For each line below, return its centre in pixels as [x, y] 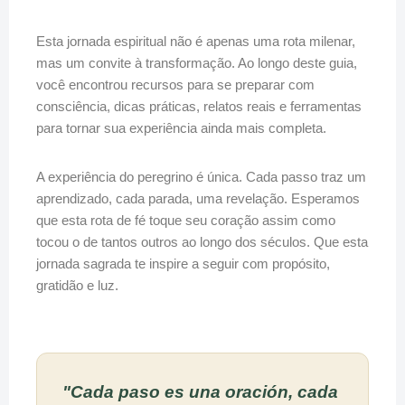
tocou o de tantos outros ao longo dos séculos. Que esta [202, 242]
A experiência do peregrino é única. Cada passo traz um [201, 177]
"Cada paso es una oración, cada [200, 392]
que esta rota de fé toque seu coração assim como [186, 220]
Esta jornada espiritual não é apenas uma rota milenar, [196, 41]
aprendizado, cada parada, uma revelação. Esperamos [198, 198]
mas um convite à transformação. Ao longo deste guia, [197, 63]
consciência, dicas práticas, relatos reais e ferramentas [199, 106]
